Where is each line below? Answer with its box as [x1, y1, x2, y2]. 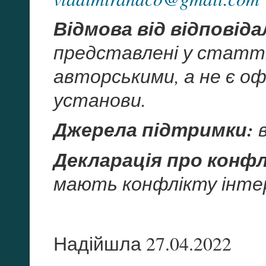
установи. [53, 87, 146, 113]
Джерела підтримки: [53, 116, 254, 143]
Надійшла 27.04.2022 [53, 230, 232, 256]
